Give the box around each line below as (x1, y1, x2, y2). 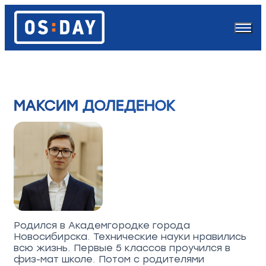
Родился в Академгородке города (14, 220, 190, 232)
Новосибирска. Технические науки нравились (14, 231, 246, 243)
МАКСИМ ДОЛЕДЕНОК (14, 97, 175, 115)
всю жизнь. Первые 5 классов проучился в (14, 242, 230, 254)
